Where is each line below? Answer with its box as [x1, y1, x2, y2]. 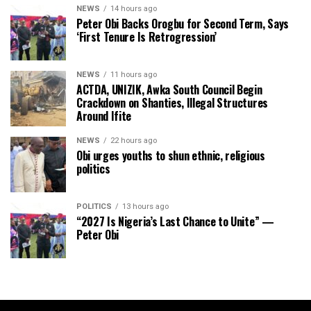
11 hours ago [110, 69, 157, 79]
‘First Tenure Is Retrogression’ [76, 28, 217, 45]
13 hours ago [122, 201, 169, 211]
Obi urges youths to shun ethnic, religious [76, 146, 265, 164]
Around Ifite [76, 107, 132, 124]
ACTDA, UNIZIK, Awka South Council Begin [76, 81, 262, 98]
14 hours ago [110, 3, 157, 13]
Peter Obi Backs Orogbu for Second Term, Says [76, 15, 289, 32]
